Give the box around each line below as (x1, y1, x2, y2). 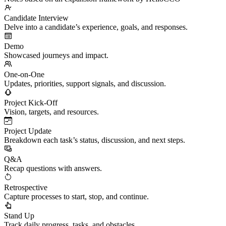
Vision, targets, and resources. (4, 107, 99, 116)
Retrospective (4, 183, 47, 192)
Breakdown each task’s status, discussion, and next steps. (4, 135, 185, 144)
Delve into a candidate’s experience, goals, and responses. (4, 22, 188, 31)
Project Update (4, 126, 51, 135)
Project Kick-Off (4, 98, 58, 107)
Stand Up (4, 211, 34, 220)
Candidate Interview (4, 13, 69, 22)
